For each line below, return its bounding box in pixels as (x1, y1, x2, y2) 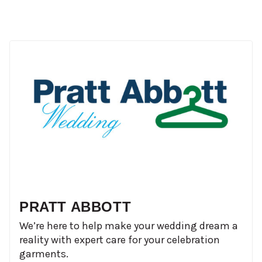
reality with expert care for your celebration (19, 233, 220, 247)
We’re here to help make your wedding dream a (19, 219, 238, 233)
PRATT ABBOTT (19, 199, 132, 215)
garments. (19, 247, 68, 261)
